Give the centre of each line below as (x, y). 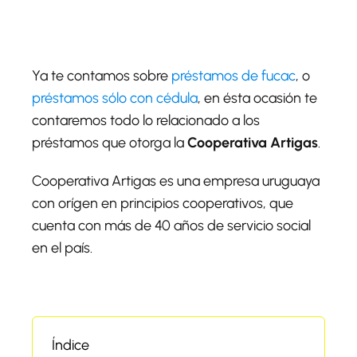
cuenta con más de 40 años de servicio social (171, 225)
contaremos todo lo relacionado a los (146, 120)
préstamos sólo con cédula (115, 98)
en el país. (62, 247)
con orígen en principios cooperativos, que (163, 203)
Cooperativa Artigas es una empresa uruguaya (176, 180)
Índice (71, 345)
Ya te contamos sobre (102, 75)
